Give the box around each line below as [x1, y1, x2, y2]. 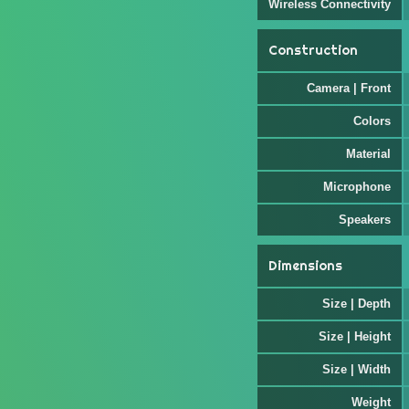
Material [346, 147, 391, 161]
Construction [268, 42, 358, 58]
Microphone [323, 180, 391, 194]
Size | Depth [322, 297, 391, 310]
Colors [353, 114, 391, 128]
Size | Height [319, 330, 391, 343]
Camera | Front [307, 81, 391, 95]
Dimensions [268, 257, 342, 274]
